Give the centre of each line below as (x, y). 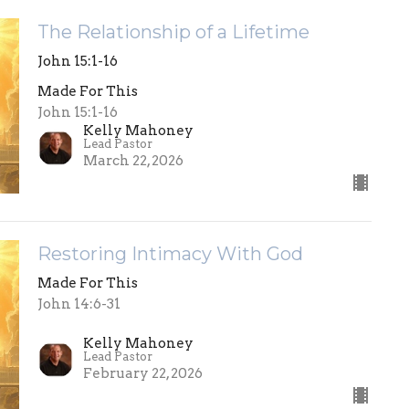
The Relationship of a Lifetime (173, 32)
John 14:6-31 (79, 304)
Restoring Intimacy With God (170, 254)
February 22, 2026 (142, 373)
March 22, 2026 (133, 161)
